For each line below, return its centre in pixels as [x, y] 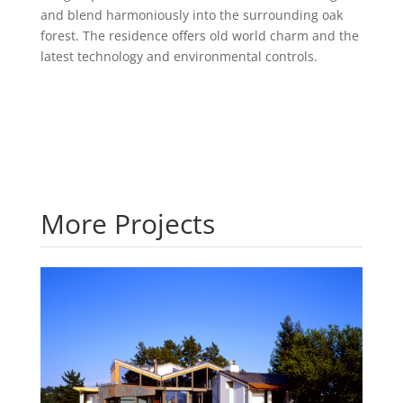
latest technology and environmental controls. [179, 56]
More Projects [127, 223]
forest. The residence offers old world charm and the [199, 35]
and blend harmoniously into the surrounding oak [191, 14]
